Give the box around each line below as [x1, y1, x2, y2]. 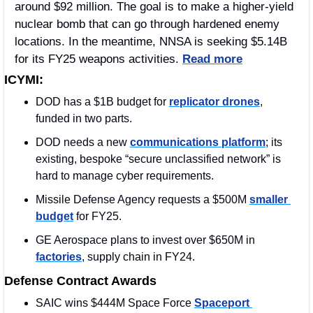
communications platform [130, 136, 265, 148]
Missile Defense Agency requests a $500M [36, 193, 249, 205]
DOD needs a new [36, 136, 130, 148]
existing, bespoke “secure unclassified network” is [36, 152, 281, 165]
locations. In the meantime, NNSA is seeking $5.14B [15, 34, 287, 48]
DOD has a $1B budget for [36, 95, 169, 108]
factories [36, 250, 82, 263]
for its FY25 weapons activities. [15, 52, 182, 66]
